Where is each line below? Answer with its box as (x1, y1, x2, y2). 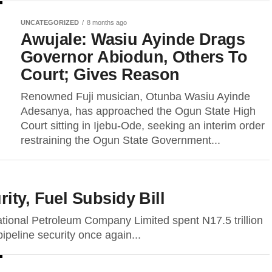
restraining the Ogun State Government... (21, 134, 220, 146)
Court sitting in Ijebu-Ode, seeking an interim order (21, 120, 265, 132)
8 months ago (87, 19, 127, 26)
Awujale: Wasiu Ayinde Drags (21, 30, 245, 49)
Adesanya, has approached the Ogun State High (21, 105, 256, 117)
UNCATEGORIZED (21, 19, 79, 26)
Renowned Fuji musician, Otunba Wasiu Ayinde (21, 90, 250, 103)
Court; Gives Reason (21, 65, 180, 84)
